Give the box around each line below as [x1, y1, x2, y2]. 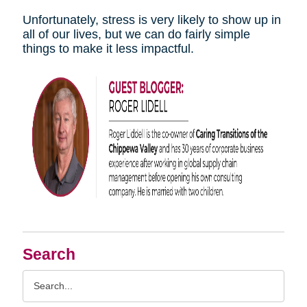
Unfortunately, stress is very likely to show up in [22, 13, 281, 27]
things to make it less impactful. [22, 42, 194, 56]
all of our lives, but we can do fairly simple [22, 27, 250, 42]
